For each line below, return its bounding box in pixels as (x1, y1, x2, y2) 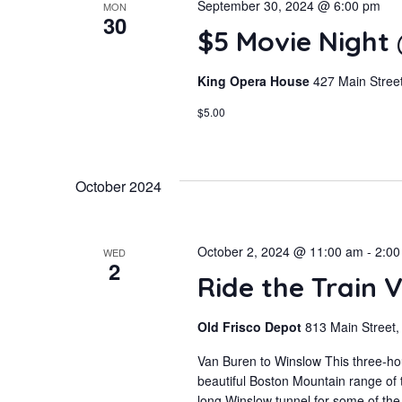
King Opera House (197, 72, 313, 90)
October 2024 (75, 176, 162, 197)
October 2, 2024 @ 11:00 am (197, 242, 363, 260)
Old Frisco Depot (197, 318, 305, 336)
